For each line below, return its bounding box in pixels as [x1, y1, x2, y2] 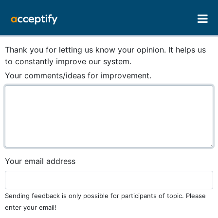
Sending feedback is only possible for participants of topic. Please [5, 192, 206, 200]
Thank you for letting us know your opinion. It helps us [5, 45, 206, 54]
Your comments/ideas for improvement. [5, 71, 151, 80]
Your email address [5, 156, 75, 166]
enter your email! [5, 203, 56, 211]
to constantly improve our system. [5, 56, 131, 66]
